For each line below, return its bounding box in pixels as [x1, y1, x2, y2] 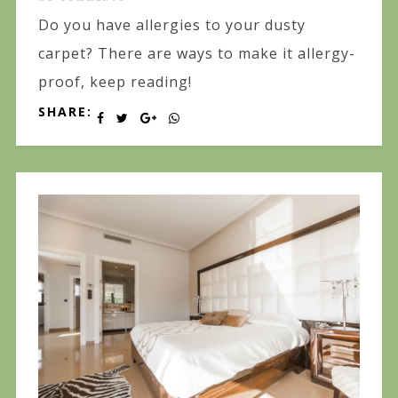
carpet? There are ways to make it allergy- [37, 43, 355, 63]
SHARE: [37, 102, 92, 120]
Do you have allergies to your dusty [37, 14, 306, 35]
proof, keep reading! [37, 71, 192, 92]
